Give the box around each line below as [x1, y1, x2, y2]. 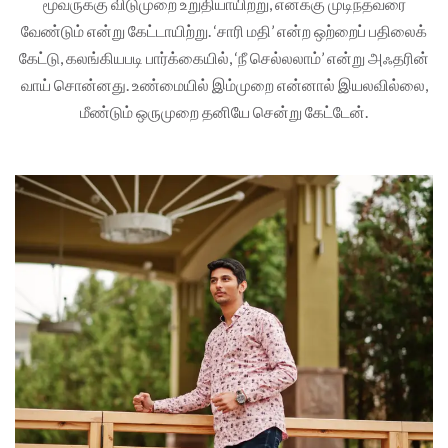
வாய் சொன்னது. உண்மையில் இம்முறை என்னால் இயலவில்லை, [20, 74, 428, 94]
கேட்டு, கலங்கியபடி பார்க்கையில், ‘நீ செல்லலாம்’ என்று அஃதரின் [19, 47, 429, 67]
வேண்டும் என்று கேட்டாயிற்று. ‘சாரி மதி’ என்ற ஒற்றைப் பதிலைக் [21, 20, 427, 40]
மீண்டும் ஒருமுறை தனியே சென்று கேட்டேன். [80, 101, 368, 121]
